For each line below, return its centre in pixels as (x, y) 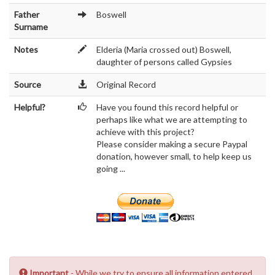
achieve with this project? (145, 132)
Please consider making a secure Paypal (172, 144)
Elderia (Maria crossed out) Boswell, (164, 49)
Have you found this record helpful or (167, 107)
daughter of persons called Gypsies (164, 62)
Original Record (126, 84)
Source (28, 84)
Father (27, 14)
